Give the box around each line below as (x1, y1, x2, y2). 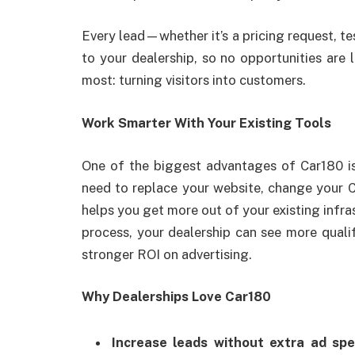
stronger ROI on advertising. (82, 246, 252, 262)
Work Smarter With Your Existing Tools (82, 114, 331, 131)
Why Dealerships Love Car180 (82, 288, 271, 305)
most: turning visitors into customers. (82, 72, 306, 89)
